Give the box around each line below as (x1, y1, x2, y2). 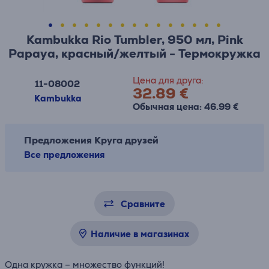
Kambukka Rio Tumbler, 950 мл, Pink (26, 32, 243, 47)
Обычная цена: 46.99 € (132, 101, 239, 112)
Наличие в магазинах (91, 228, 189, 240)
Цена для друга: (132, 74, 204, 86)
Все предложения (24, 149, 104, 160)
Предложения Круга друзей (24, 134, 159, 147)
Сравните (121, 198, 165, 210)
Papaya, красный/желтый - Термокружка (8, 46, 261, 61)
